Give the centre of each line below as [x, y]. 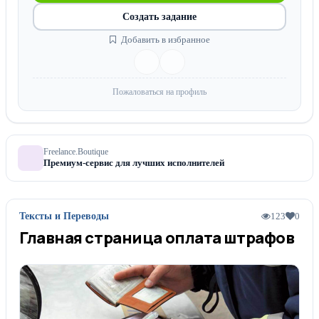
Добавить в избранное [164, 40]
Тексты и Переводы [64, 216]
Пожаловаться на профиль [159, 92]
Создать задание [159, 16]
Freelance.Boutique [76, 152]
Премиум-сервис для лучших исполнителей [134, 163]
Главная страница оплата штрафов [157, 238]
